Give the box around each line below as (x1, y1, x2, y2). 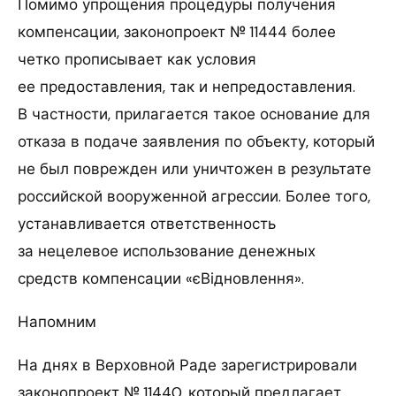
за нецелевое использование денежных (18, 241, 316, 262)
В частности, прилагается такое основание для (18, 104, 370, 125)
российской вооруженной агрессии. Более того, (18, 187, 370, 207)
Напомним (18, 312, 96, 332)
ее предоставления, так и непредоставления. (18, 77, 355, 97)
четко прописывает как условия (18, 49, 256, 70)
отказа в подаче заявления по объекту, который (18, 132, 375, 152)
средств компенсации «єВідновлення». (18, 269, 304, 289)
